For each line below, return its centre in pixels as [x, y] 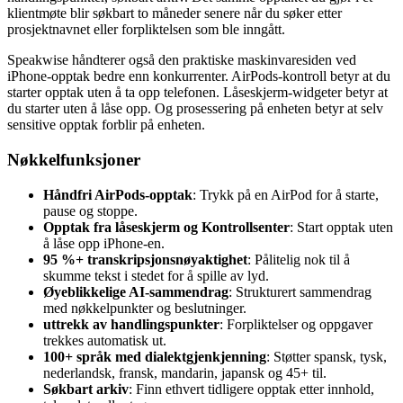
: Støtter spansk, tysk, [327, 356]
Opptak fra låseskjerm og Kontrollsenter [166, 227]
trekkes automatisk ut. [105, 340]
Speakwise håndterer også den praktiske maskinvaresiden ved [182, 60]
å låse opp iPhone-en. [104, 243]
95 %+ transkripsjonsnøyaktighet [145, 259]
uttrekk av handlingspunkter [131, 324]
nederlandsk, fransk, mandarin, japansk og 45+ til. [185, 372]
